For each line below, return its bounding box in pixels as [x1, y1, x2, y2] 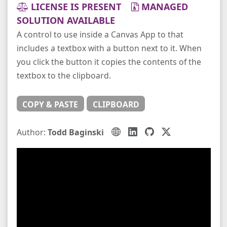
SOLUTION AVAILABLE [16, 14, 115, 27]
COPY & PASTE [22, 98, 79, 110]
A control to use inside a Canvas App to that [16, 29, 183, 41]
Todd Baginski [47, 126, 104, 138]
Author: [16, 126, 48, 138]
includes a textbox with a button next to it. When [16, 43, 202, 54]
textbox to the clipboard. [16, 70, 111, 82]
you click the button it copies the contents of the [16, 56, 201, 68]
